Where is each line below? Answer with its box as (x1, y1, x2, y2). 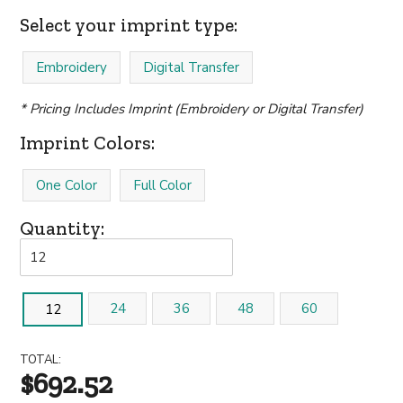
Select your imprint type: (20, 13, 238, 36)
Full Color (133, 176, 193, 194)
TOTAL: (20, 352, 62, 368)
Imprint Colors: (20, 131, 156, 154)
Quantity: (20, 217, 105, 239)
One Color (36, 176, 98, 194)
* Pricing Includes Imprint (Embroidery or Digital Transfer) (20, 100, 364, 118)
